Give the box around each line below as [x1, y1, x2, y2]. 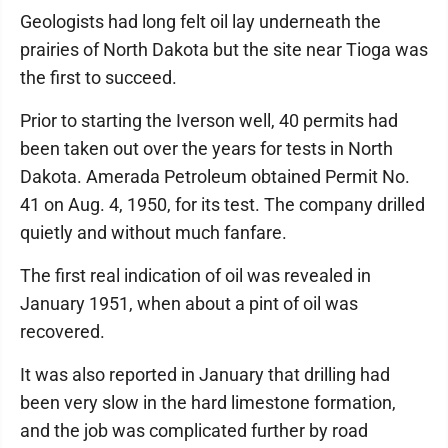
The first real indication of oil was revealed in [20, 265, 371, 287]
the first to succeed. [20, 67, 177, 89]
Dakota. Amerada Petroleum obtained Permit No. [20, 166, 410, 188]
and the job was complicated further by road [20, 420, 368, 442]
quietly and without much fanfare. [20, 222, 287, 244]
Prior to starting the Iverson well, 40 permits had [20, 110, 398, 132]
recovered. [20, 321, 105, 343]
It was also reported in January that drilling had [20, 364, 390, 386]
